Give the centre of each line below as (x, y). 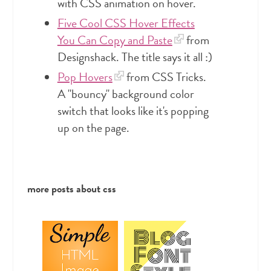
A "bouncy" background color (126, 93)
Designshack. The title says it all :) (135, 57)
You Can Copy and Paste (115, 40)
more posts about (65, 189)
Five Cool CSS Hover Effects (126, 23)
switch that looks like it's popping (133, 110)
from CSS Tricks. (165, 77)
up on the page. (93, 127)
